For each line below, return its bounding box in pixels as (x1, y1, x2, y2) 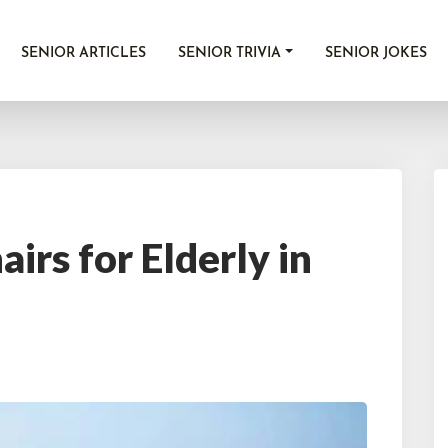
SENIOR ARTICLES (21, 46, 147, 61)
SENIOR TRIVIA (178, 46, 282, 61)
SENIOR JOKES (324, 46, 427, 61)
